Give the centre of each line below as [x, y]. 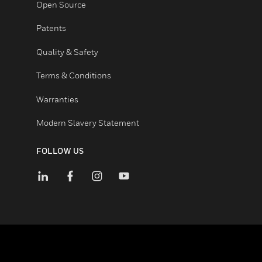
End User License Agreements [162, 37]
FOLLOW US [125, 226]
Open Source [126, 63]
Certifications [127, 11]
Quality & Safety [133, 116]
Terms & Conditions [140, 142]
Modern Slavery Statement [156, 195]
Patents [115, 89]
